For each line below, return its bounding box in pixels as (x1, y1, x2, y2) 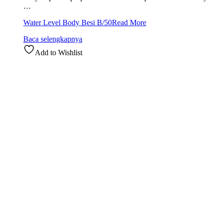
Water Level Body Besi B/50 (23, 18, 112, 27)
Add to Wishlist (35, 48, 82, 57)
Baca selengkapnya (23, 34, 82, 43)
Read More (112, 18, 146, 27)
